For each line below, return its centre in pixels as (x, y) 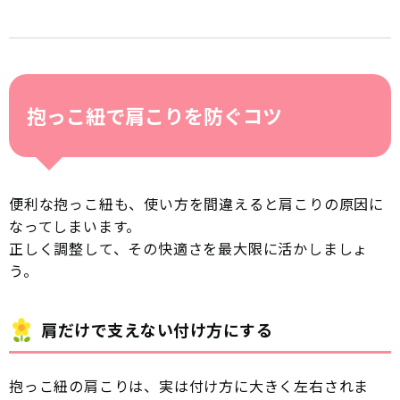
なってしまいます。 (75, 225)
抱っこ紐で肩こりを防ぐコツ (154, 115)
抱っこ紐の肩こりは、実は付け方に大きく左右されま (189, 385)
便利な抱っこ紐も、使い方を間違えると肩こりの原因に (196, 203)
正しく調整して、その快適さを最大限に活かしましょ (189, 248)
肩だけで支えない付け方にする (157, 329)
